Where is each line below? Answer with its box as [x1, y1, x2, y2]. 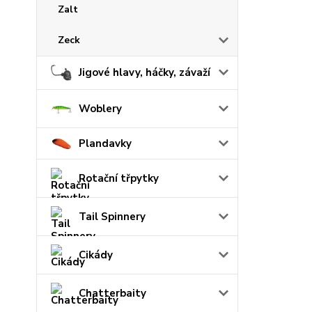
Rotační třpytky [79, 171, 159, 185]
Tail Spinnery [79, 209, 146, 224]
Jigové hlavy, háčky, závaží [79, 65, 210, 80]
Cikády [79, 247, 113, 262]
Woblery [79, 101, 122, 116]
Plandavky [79, 136, 132, 150]
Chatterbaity [79, 286, 146, 300]
